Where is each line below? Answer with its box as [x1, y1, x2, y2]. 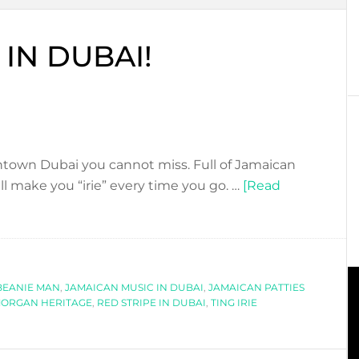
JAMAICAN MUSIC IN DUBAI [65, 281, 204, 293]
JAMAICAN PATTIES [208, 281, 305, 293]
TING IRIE [211, 296, 257, 309]
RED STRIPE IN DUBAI [97, 296, 206, 309]
